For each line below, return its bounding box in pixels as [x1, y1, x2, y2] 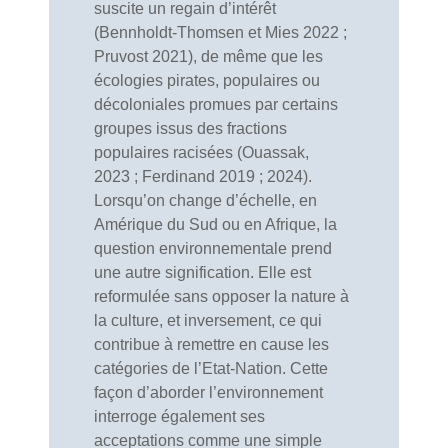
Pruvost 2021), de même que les [94, 48, 323, 65]
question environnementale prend [94, 240, 332, 257]
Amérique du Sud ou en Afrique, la [94, 216, 337, 233]
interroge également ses [94, 408, 265, 425]
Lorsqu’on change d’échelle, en [94, 192, 317, 209]
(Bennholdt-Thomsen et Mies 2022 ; [94, 24, 347, 41]
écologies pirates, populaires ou [94, 72, 320, 89]
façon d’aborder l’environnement [94, 384, 323, 401]
